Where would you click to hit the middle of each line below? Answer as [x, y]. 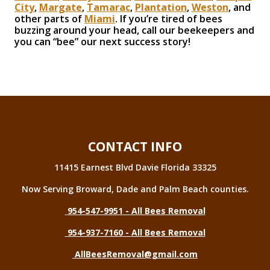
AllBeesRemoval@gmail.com [136, 254]
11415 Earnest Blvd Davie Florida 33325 [135, 168]
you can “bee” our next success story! [102, 42]
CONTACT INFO [135, 147]
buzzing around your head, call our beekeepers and [134, 30]
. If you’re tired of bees [169, 19]
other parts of [49, 19]
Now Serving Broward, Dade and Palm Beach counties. [135, 189]
